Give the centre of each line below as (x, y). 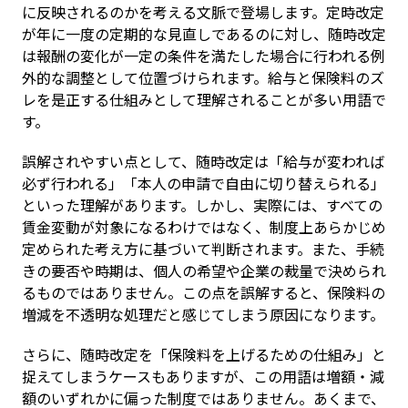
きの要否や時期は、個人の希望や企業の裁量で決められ (204, 270)
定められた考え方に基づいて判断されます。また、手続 (203, 249)
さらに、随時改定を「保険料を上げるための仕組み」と (204, 354)
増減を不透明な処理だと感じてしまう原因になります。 (203, 314)
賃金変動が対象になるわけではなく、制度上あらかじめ (204, 227)
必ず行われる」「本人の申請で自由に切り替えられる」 (204, 183)
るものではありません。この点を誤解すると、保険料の (204, 292)
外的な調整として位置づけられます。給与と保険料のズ (203, 77)
